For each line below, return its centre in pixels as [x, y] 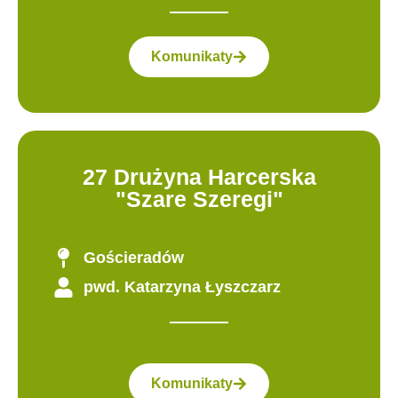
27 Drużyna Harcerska [199, 176]
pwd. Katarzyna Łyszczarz [182, 287]
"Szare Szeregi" [199, 199]
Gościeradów [133, 257]
